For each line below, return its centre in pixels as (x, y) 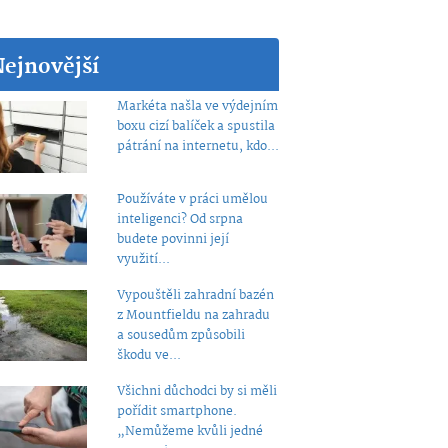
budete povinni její (172, 239)
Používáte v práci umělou (192, 199)
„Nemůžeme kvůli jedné (189, 431)
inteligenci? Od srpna (179, 219)
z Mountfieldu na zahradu (193, 315)
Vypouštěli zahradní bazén (195, 295)
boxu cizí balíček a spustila (195, 126)
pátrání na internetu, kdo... (197, 146)
